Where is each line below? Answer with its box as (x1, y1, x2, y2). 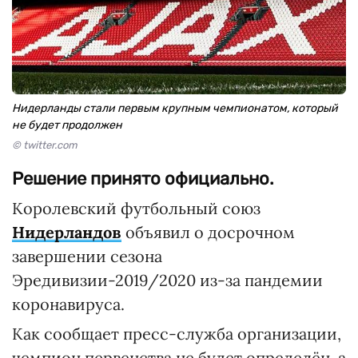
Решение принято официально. (12, 168, 274, 189)
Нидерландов (12, 222, 121, 242)
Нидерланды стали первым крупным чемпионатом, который (12, 101, 338, 115)
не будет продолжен (12, 118, 122, 132)
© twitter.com (12, 139, 78, 151)
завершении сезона (12, 246, 162, 266)
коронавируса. (12, 294, 125, 314)
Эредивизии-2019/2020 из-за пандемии (12, 270, 323, 290)
